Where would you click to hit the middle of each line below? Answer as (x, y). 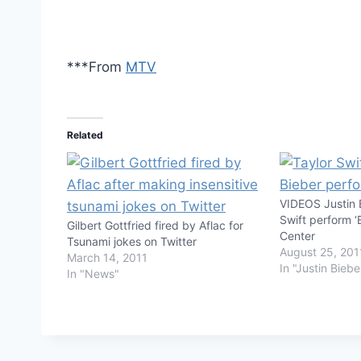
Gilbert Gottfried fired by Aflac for (155, 225)
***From (96, 66)
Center (298, 235)
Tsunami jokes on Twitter (132, 241)
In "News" (93, 273)
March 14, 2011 (107, 257)
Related (85, 135)
